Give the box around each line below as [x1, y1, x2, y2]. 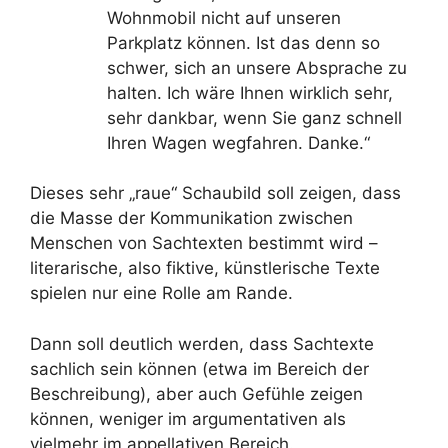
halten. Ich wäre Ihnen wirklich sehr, [106, 82, 393, 103]
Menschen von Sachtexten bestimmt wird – [30, 233, 378, 253]
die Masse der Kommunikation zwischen [30, 208, 353, 228]
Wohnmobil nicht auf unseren [106, 7, 341, 28]
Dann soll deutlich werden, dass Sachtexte [30, 333, 374, 354]
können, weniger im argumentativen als [30, 408, 346, 429]
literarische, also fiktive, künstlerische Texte [30, 258, 380, 278]
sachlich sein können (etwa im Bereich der [30, 358, 369, 379]
